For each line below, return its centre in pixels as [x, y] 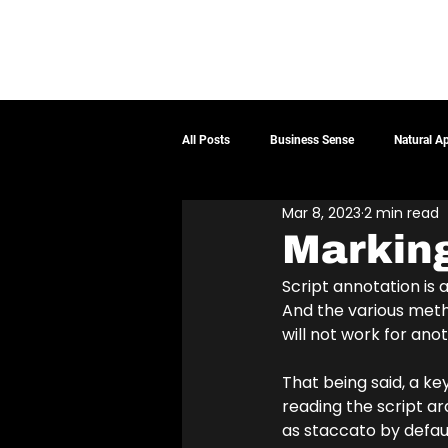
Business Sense [312, 140]
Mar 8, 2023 [321, 212]
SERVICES [261, 51]
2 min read [401, 212]
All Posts [206, 140]
